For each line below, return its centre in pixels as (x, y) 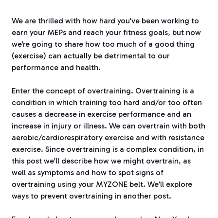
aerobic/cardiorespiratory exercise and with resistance (108, 138)
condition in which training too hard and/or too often (107, 103)
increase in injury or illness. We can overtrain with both (109, 126)
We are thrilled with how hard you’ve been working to (105, 21)
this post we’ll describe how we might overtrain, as (101, 161)
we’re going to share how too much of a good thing (103, 44)
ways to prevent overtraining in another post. (91, 196)
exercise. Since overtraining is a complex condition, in (108, 149)
